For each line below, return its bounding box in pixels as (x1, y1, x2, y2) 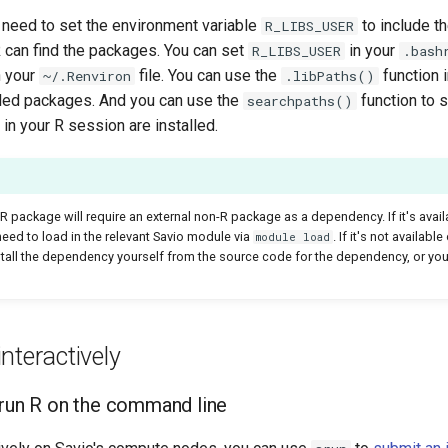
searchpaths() (247, 92, 353, 110)
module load (256, 229, 331, 244)
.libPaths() (285, 67, 375, 85)
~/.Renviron (43, 67, 131, 85)
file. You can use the (135, 66, 281, 85)
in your (345, 41, 399, 60)
